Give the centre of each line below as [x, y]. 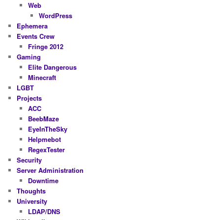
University [32, 201]
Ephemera [32, 26]
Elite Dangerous [52, 67]
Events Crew [36, 36]
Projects [29, 98]
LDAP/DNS [44, 212]
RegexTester [46, 150]
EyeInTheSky [47, 129]
